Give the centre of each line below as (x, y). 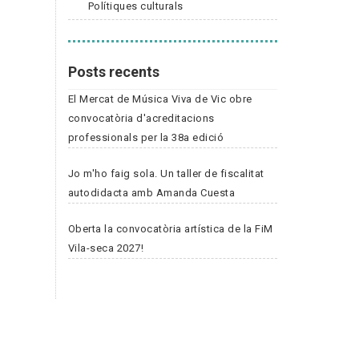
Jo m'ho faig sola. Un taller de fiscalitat (166, 173)
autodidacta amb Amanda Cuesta (151, 192)
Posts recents (113, 71)
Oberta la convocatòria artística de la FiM (170, 228)
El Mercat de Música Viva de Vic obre (160, 99)
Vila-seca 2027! (105, 248)
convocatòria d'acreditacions (141, 118)
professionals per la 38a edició (145, 137)
